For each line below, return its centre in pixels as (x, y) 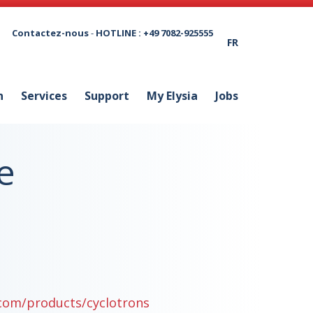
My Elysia (172, 96)
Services (44, 96)
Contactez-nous (50, 32)
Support (107, 96)
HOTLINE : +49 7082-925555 (154, 32)
